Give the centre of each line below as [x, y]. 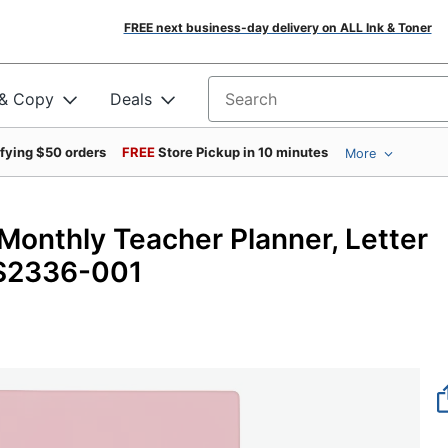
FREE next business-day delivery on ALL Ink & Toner [277, 27]
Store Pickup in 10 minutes [243, 152]
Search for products [284, 105]
